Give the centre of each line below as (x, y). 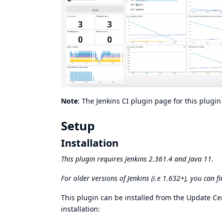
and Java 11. (193, 159)
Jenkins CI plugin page (134, 101)
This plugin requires (93, 159)
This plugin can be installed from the (124, 198)
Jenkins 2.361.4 (149, 159)
